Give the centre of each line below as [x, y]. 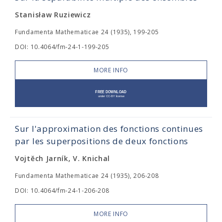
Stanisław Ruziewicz [53, 15]
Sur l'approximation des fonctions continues [109, 129]
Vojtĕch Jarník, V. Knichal [63, 158]
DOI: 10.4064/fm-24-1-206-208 [62, 191]
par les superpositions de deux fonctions [102, 141]
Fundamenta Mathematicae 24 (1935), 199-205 [87, 32]
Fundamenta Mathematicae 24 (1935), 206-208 [87, 176]
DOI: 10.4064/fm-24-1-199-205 [62, 47]
